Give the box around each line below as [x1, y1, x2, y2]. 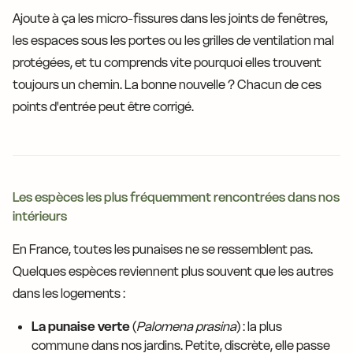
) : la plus [236, 318, 282, 335]
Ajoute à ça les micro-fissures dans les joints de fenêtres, [13, 10, 328, 27]
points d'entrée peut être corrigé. [13, 98, 194, 115]
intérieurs [13, 208, 67, 225]
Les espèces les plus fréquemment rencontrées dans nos [13, 189, 340, 206]
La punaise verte [32, 318, 130, 335]
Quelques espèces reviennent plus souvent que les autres [13, 263, 333, 280]
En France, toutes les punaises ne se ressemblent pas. [13, 241, 313, 258]
